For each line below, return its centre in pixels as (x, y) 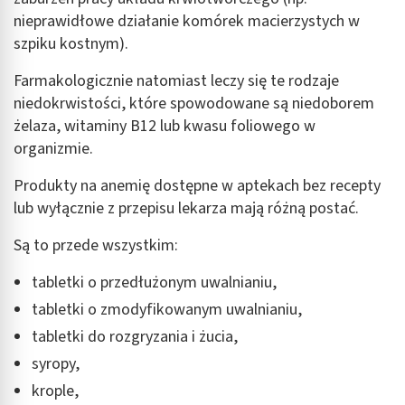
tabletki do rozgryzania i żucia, (135, 336)
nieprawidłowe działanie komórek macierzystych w (187, 21)
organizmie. (53, 148)
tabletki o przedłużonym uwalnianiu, (154, 282)
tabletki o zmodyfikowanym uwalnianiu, (167, 309)
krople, (55, 391)
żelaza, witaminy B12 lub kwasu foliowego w (165, 126)
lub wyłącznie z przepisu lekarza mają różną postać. (186, 208)
